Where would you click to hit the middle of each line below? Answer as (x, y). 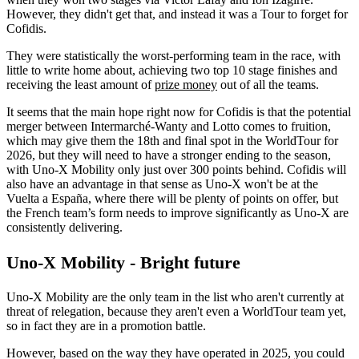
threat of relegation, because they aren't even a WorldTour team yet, (176, 312)
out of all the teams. (268, 84)
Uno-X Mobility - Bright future (123, 263)
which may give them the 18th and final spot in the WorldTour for (172, 140)
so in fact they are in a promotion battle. (106, 326)
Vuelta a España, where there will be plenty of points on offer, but (172, 198)
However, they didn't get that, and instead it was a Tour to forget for (177, 14)
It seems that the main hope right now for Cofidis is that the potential (179, 111)
